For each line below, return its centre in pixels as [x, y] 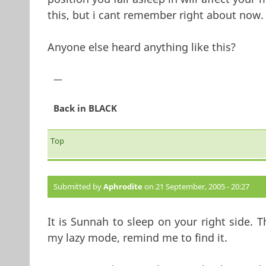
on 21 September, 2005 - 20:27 [196, 187]
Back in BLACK [85, 108]
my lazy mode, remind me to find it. [137, 238]
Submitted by [78, 187]
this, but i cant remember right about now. [155, 15]
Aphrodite [123, 187]
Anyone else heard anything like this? [141, 47]
